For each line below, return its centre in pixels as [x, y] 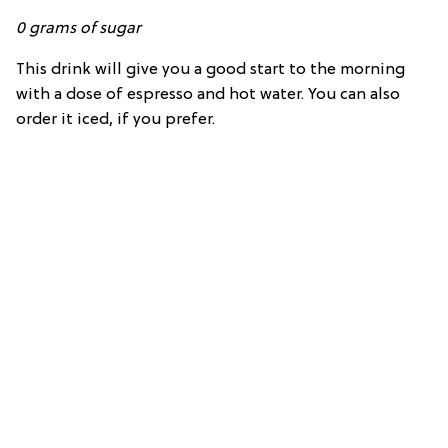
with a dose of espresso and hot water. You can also [208, 95]
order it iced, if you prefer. [115, 120]
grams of [64, 29]
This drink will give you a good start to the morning [210, 70]
